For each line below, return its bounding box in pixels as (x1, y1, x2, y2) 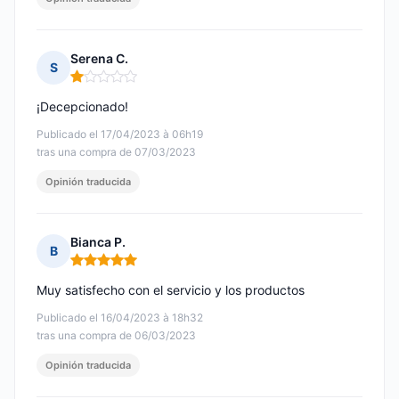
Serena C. (70, 51, 128, 67)
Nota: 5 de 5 (69, 258, 145, 276)
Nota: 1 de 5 (69, 75, 143, 93)
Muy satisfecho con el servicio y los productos (37, 282, 305, 298)
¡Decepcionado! (37, 99, 128, 115)
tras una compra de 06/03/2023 (37, 329, 196, 343)
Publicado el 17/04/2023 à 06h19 (37, 127, 203, 142)
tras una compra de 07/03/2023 (37, 145, 196, 159)
